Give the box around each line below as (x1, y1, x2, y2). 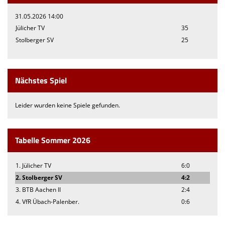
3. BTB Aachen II (16, 185, 61, 194)
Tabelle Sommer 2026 (15, 134, 90, 146)
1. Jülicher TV (16, 161, 51, 170)
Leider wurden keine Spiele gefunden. (15, 100, 120, 109)
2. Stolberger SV (16, 173, 62, 182)
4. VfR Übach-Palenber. (16, 197, 79, 206)
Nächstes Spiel (15, 74, 67, 86)
